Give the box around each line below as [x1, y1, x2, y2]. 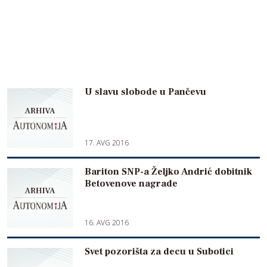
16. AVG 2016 [85, 218, 129, 228]
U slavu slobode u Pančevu [85, 86, 206, 98]
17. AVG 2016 [85, 138, 129, 148]
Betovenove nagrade [85, 178, 178, 190]
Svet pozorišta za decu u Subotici [85, 246, 234, 258]
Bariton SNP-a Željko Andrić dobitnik [85, 166, 252, 178]
